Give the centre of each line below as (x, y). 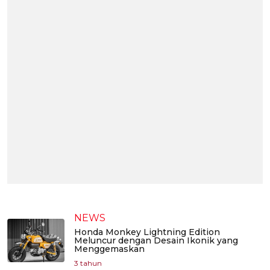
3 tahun (88, 263)
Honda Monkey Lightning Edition (147, 232)
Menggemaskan (109, 249)
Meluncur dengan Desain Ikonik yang (156, 241)
